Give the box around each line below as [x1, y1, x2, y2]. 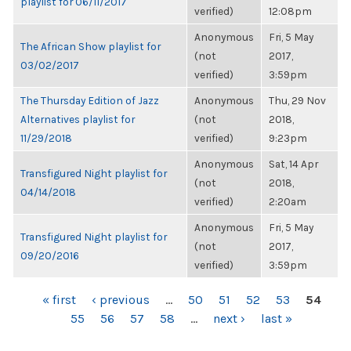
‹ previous [91, 292, 150, 307]
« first [42, 292, 76, 307]
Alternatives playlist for [20, 113, 135, 125]
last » [261, 311, 292, 326]
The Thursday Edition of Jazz [20, 94, 159, 107]
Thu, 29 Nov [269, 94, 326, 107]
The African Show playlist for [20, 40, 161, 52]
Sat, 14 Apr [269, 157, 318, 170]
